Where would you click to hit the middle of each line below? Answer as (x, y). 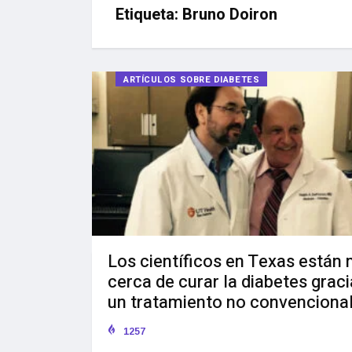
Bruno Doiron (230, 15)
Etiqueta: (149, 15)
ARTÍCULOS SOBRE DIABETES (192, 80)
